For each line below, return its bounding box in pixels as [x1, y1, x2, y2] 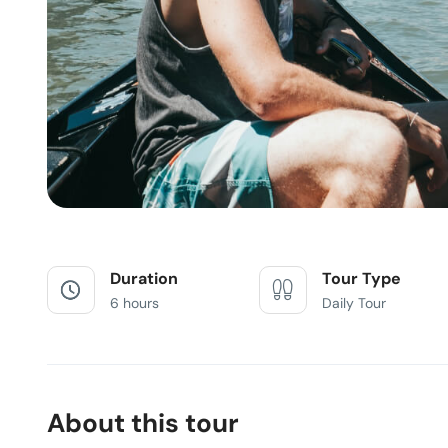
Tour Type [322, 268, 402, 289]
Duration [110, 268, 178, 289]
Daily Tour [322, 294, 387, 312]
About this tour [47, 406, 239, 440]
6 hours [110, 294, 159, 312]
